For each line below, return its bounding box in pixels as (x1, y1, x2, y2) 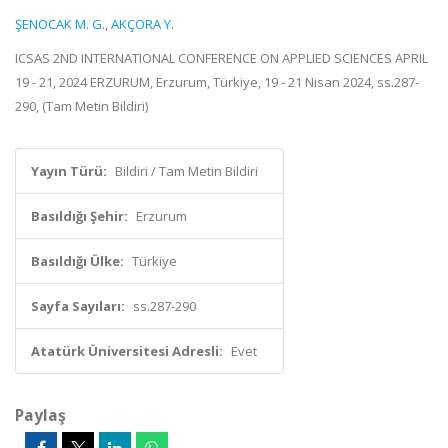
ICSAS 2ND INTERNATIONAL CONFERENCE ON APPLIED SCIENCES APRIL (15, 49, 428, 67)
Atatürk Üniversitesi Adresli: (31, 342, 223, 360)
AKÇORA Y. (111, 15, 174, 33)
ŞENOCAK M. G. (15, 15, 105, 33)
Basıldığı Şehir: (31, 207, 128, 225)
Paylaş (15, 404, 66, 426)
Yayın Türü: (31, 162, 107, 180)
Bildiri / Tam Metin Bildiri (115, 162, 258, 180)
